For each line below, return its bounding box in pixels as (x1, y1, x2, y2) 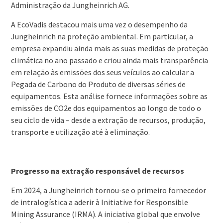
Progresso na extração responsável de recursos (10, 166, 184, 176)
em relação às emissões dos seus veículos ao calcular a (10, 67, 194, 78)
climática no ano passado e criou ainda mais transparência (10, 55, 208, 66)
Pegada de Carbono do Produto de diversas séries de (10, 79, 186, 90)
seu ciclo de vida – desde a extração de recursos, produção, (10, 115, 206, 125)
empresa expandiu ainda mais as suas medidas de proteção (10, 43, 209, 54)
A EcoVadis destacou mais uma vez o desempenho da (10, 19, 188, 30)
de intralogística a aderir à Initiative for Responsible (10, 197, 188, 208)
